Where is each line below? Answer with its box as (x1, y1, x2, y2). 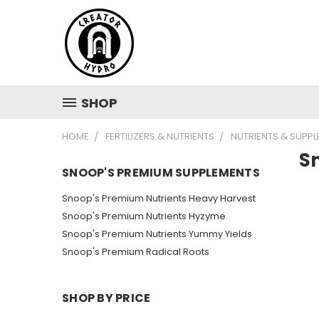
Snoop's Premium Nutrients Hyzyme (62, 209, 226, 223)
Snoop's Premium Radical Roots (62, 244, 209, 258)
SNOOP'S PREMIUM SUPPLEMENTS (62, 164, 260, 181)
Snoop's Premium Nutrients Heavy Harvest (62, 191, 256, 205)
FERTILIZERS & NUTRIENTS (105, 130, 214, 143)
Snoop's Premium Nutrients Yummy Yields (62, 226, 252, 241)
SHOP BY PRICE (62, 289, 151, 306)
